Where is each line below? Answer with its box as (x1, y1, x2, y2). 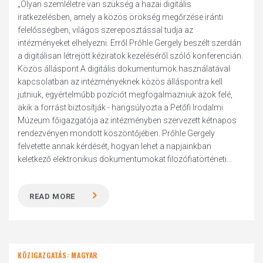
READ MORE (29, 192, 76, 201)
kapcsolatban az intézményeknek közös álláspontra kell (18, 77, 223, 86)
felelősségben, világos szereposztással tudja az (18, 25, 194, 35)
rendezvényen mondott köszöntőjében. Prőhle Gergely (18, 129, 215, 138)
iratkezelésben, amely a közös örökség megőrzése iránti (18, 12, 224, 22)
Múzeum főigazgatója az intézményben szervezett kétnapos (18, 116, 237, 125)
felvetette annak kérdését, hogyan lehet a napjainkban (18, 141, 212, 151)
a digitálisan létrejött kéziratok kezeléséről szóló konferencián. (18, 51, 244, 60)
